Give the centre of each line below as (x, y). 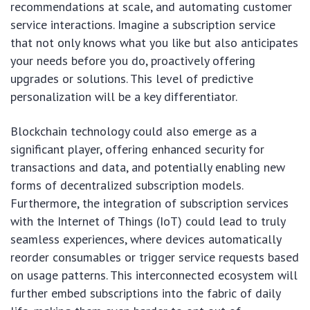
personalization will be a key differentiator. (124, 97)
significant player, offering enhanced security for (137, 149)
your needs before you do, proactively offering (133, 61)
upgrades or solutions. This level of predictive (132, 79)
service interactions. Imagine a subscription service (143, 25)
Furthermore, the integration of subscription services (149, 203)
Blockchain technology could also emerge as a (134, 131)
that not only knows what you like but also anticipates (154, 43)
